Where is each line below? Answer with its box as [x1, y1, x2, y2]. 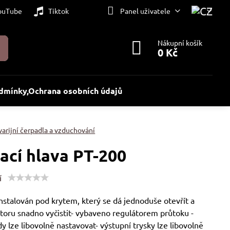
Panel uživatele [120, 6, 170, 15]
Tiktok [48, 6, 69, 15]
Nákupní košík [158, 38, 203, 47]
